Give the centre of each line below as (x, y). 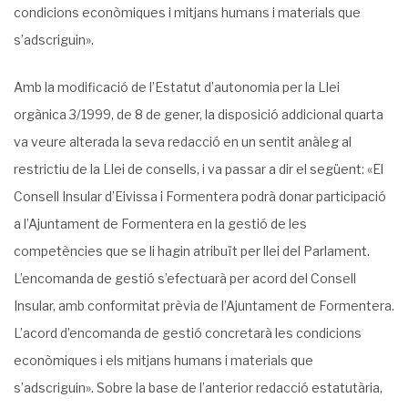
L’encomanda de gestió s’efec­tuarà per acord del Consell (185, 278)
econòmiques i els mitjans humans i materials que (163, 360)
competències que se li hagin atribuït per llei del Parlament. (192, 251)
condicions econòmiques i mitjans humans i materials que (187, 12)
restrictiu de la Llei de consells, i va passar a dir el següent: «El (199, 169)
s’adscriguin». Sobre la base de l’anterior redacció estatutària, (198, 388)
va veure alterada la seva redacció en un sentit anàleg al (183, 142)
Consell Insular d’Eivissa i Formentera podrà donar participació (200, 196)
